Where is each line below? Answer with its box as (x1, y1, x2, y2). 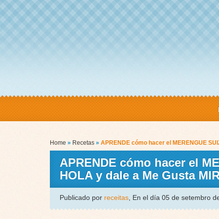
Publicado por (60, 194, 104, 202)
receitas (104, 194, 129, 202)
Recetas (72, 139, 94, 147)
